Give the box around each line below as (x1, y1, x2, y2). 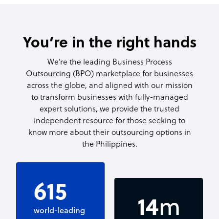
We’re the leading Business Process (47, 58, 172, 67)
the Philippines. (82, 140, 137, 150)
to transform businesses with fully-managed (31, 93, 188, 103)
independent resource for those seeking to (34, 117, 185, 126)
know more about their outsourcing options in (28, 129, 191, 138)
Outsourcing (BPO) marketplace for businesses (26, 70, 193, 79)
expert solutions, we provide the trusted (40, 105, 179, 114)
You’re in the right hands (22, 36, 197, 52)
